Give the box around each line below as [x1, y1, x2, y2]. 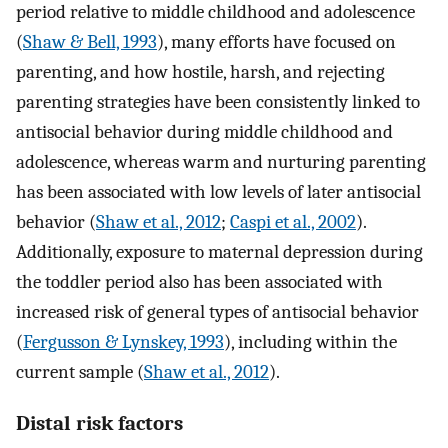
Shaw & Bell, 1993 [23, 31, 157, 54]
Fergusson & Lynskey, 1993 [23, 331, 224, 354]
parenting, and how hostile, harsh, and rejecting [16, 61, 385, 84]
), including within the [224, 331, 397, 354]
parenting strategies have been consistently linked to [16, 91, 420, 114]
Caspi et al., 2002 [230, 211, 356, 234]
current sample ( [16, 361, 144, 384]
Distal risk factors [16, 411, 183, 436]
